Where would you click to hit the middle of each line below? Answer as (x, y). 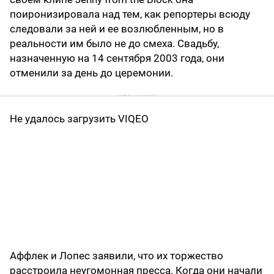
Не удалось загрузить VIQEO (79, 119)
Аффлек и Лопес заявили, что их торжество (117, 256)
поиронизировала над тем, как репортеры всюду (130, 14)
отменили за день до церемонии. (91, 73)
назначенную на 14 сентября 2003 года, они (117, 58)
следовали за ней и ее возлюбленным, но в (117, 29)
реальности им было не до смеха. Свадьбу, (114, 44)
